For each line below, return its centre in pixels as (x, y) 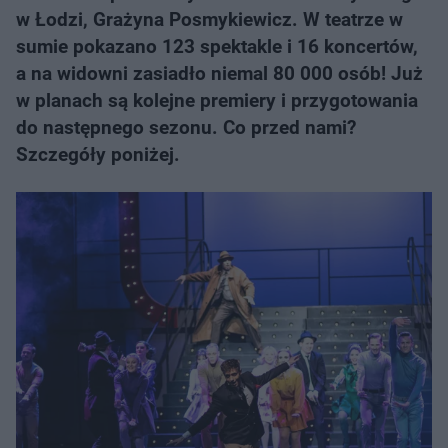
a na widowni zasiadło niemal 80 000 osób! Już (219, 73)
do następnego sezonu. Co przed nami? (186, 127)
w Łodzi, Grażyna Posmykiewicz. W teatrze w (209, 19)
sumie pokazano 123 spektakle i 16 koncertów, (217, 46)
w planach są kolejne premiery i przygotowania (217, 100)
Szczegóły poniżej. (98, 154)
